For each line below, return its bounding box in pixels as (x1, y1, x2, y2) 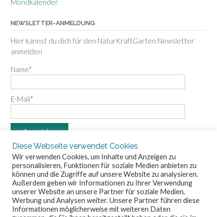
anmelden (11, 46, 42, 56)
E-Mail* (11, 94, 33, 103)
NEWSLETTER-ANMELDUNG (11, 19, 95, 27)
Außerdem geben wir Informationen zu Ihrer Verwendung (12, 179, 192, 187)
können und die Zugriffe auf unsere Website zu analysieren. (12, 170, 198, 178)
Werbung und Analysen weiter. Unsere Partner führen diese (12, 196, 200, 204)
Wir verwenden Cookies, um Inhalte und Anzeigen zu (12, 153, 176, 161)
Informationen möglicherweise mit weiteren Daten (12, 205, 170, 213)
